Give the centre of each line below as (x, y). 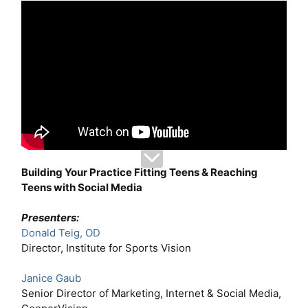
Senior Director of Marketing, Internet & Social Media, (151, 293)
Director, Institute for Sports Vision (106, 247)
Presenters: (50, 217)
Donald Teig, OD (61, 232)
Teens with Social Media (82, 187)
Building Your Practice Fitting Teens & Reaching (140, 172)
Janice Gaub (51, 278)
